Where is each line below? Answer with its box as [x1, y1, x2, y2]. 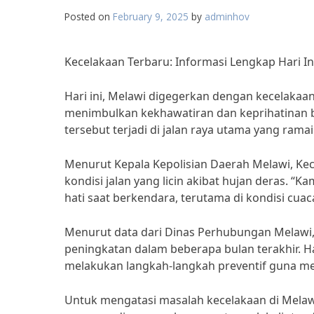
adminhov [205, 10, 250, 23]
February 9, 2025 [113, 10, 189, 23]
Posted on [64, 10, 113, 23]
